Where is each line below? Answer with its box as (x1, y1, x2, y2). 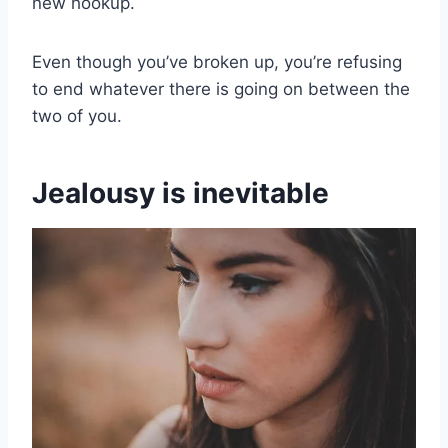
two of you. (32, 106, 122, 127)
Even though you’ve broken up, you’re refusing (32, 52, 402, 73)
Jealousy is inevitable (32, 176, 329, 211)
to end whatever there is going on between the (32, 79, 410, 100)
